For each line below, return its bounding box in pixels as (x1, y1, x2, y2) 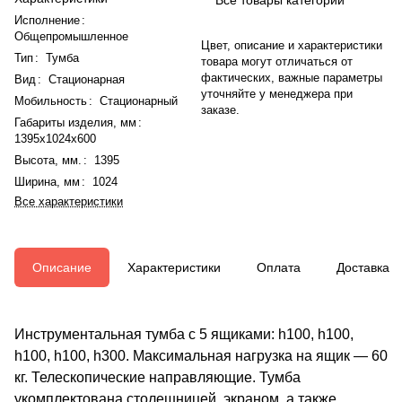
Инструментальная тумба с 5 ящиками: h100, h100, (14, 326, 354, 342)
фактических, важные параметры (201, 70, 382, 84)
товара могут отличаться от (201, 54, 353, 68)
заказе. (201, 102, 240, 117)
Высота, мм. (14, 153, 82, 167)
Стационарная (48, 72, 125, 86)
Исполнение (14, 13, 80, 27)
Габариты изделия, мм (14, 115, 136, 129)
